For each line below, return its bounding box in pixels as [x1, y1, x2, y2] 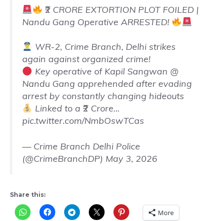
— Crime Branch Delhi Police [22, 140, 140, 152]
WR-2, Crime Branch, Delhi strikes [32, 40, 176, 52]
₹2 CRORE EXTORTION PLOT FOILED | [42, 3, 199, 15]
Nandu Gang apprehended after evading [22, 77, 192, 89]
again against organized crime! [22, 53, 150, 65]
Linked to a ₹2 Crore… [32, 102, 119, 114]
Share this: [10, 190, 45, 198]
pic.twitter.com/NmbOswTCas [22, 114, 144, 126]
